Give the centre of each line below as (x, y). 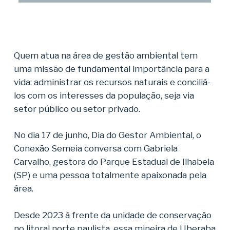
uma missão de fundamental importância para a (111, 69)
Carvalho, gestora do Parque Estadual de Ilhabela (114, 162)
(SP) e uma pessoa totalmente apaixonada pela (110, 175)
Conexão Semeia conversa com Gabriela (95, 148)
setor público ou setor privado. (77, 109)
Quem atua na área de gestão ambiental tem (106, 55)
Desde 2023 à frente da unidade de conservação (112, 215)
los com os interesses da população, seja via (104, 95)
